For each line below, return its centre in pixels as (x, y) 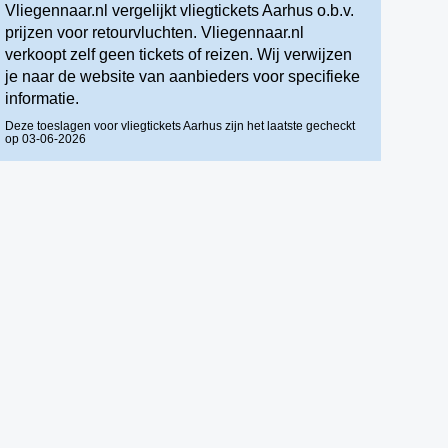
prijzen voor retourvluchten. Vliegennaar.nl (155, 32)
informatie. (42, 98)
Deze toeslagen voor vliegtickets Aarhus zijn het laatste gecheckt (180, 126)
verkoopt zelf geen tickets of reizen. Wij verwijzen (179, 54)
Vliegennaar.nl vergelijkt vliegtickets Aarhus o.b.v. (180, 10)
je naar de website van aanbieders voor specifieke (183, 76)
